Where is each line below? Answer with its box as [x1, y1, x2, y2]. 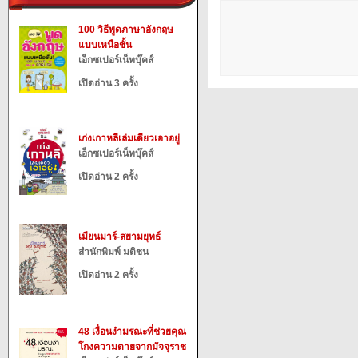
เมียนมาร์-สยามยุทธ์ [78, 231, 161, 242]
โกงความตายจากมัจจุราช [78, 341, 186, 352]
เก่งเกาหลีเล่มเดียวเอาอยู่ [78, 133, 180, 144]
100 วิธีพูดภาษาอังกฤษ [78, 24, 173, 35]
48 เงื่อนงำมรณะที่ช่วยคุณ [78, 326, 186, 337]
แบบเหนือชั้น [78, 39, 132, 50]
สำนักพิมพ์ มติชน [78, 246, 149, 257]
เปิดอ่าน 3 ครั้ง [78, 78, 138, 89]
